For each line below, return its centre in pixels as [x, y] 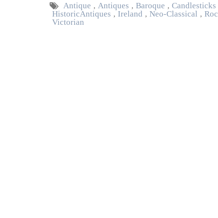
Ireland [130, 14]
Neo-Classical [173, 14]
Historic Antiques [82, 14]
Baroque [150, 6]
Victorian [68, 22]
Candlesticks [194, 6]
